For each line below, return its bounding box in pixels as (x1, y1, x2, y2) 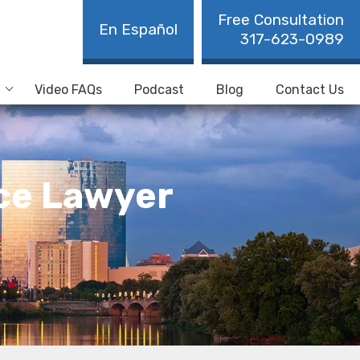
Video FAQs (35, 82, 102, 98)
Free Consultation (218, 10, 344, 29)
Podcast (134, 82, 184, 98)
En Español (99, 20, 178, 39)
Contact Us (276, 82, 344, 98)
